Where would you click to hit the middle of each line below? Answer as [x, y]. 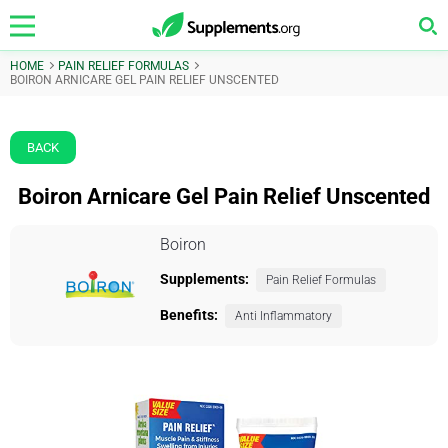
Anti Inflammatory [283, 316]
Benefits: [188, 315]
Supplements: [204, 279]
